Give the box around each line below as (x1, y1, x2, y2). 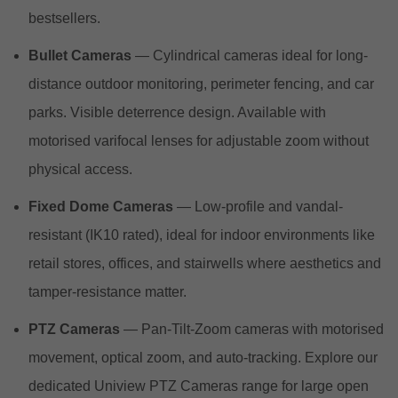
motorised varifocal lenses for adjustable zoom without (28, 132, 369, 148)
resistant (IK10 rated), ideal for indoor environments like (28, 227, 375, 243)
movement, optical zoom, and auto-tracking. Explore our (28, 349, 378, 365)
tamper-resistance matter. (28, 283, 187, 299)
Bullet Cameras (28, 47, 131, 63)
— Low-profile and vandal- (173, 198, 343, 214)
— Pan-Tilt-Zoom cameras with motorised (120, 321, 384, 337)
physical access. (28, 161, 132, 177)
